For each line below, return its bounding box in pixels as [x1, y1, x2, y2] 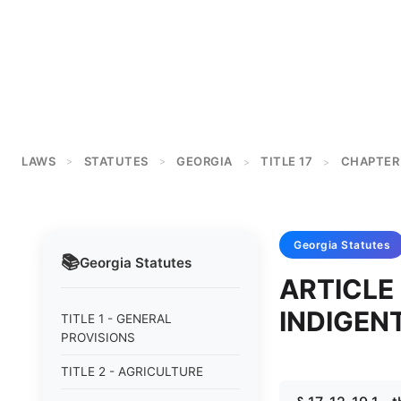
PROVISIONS [61, 330, 135, 345]
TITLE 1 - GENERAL [61, 311, 172, 326]
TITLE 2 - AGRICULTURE [61, 364, 203, 379]
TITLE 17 [260, 154, 312, 168]
